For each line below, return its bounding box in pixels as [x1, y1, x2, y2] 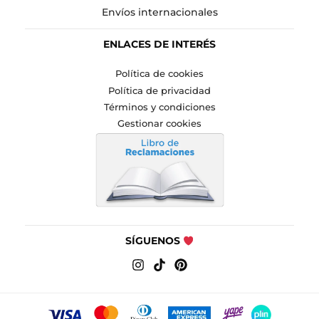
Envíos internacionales [101, 6, 218, 19]
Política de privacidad [108, 85, 211, 96]
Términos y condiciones [103, 101, 216, 113]
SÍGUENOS [125, 235, 183, 247]
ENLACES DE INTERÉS [103, 38, 216, 51]
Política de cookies [115, 68, 204, 80]
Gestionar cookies [117, 118, 202, 130]
